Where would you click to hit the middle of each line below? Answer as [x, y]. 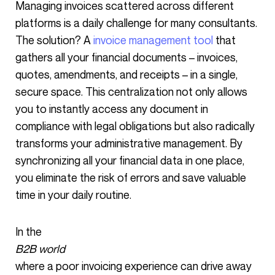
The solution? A [53, 40]
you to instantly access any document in [112, 109]
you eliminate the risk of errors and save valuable [131, 177]
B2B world [40, 249]
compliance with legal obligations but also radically [135, 126]
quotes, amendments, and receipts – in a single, [126, 74]
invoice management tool [152, 40]
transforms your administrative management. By [129, 143]
